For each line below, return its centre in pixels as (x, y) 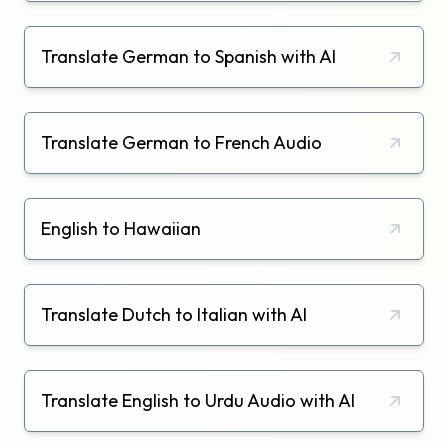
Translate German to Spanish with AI (188, 57)
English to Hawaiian (121, 229)
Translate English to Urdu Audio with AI (198, 401)
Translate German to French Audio (181, 143)
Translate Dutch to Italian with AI (174, 315)
